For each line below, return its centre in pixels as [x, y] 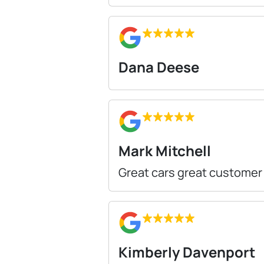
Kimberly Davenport [187, 252]
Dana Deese [159, 67]
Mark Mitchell [165, 150]
